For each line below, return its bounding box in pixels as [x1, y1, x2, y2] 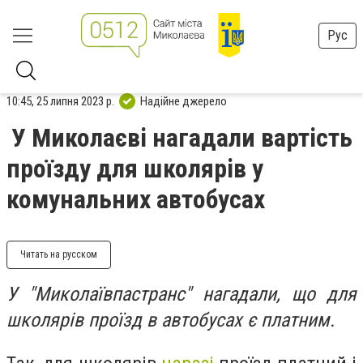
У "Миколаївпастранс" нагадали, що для [6, 283, 357, 305]
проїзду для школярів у [6, 153, 263, 184]
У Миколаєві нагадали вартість [11, 122, 352, 153]
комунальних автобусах [6, 184, 265, 215]
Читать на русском [20, 249, 97, 260]
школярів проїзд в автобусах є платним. [6, 309, 335, 331]
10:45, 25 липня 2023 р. [6, 93, 114, 109]
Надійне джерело [140, 93, 227, 109]
